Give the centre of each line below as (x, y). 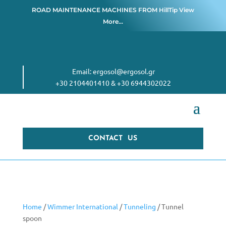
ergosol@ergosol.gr (124, 71)
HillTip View (176, 10)
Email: (82, 71)
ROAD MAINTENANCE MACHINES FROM (95, 10)
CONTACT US (113, 138)
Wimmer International (82, 206)
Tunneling (139, 206)
